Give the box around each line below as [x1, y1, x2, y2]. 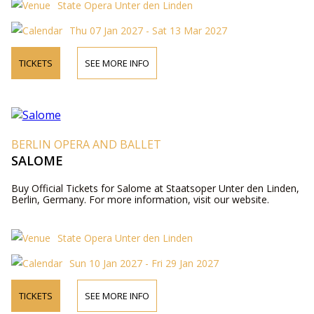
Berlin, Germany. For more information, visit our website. [11, 192, 269, 206]
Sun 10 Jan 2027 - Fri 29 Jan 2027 [69, 256, 219, 270]
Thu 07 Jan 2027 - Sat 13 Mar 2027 [69, 23, 227, 37]
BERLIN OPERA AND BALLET [11, 136, 161, 152]
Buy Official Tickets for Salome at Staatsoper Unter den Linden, [11, 181, 299, 195]
